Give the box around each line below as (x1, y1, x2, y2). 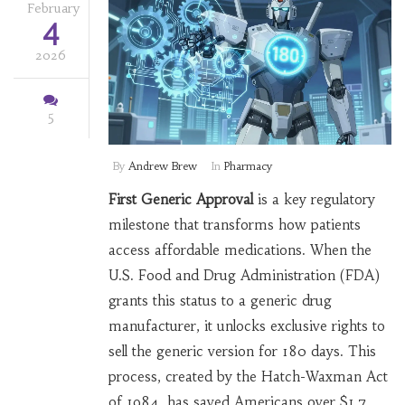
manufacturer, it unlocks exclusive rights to (108, 317, 385, 335)
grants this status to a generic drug (108, 292, 332, 310)
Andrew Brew (127, 159, 197, 174)
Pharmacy (223, 159, 272, 174)
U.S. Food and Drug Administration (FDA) (108, 267, 380, 285)
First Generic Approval (108, 191, 253, 209)
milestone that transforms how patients (108, 216, 361, 234)
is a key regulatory (252, 191, 375, 209)
